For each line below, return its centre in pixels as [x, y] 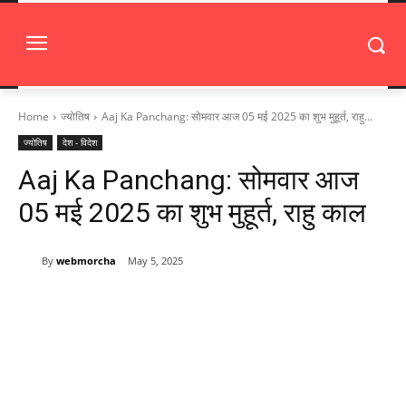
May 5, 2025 [155, 261]
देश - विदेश [80, 142]
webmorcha [86, 260]
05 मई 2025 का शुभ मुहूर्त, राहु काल [192, 213]
